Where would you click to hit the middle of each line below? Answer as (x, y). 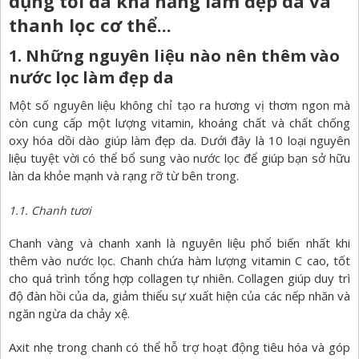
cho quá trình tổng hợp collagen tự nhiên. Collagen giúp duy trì (179, 278)
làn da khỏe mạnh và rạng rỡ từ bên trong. (124, 176)
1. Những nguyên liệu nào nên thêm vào (174, 56)
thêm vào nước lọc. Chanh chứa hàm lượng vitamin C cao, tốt (179, 261)
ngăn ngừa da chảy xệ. (69, 314)
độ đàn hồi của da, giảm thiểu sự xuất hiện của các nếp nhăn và (179, 296)
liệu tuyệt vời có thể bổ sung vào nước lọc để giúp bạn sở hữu (179, 158)
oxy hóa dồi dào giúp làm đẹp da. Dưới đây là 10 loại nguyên (179, 141)
